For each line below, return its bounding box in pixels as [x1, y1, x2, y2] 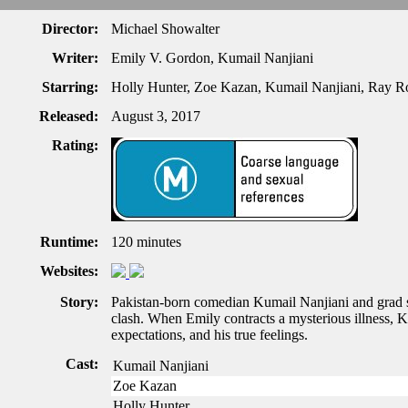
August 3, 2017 [111, 108, 200, 124]
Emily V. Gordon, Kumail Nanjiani [111, 50, 313, 66]
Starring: [42, 79, 98, 95]
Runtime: [40, 234, 98, 250]
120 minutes [111, 234, 181, 250]
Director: [42, 21, 98, 36]
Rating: [52, 138, 98, 153]
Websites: [40, 263, 98, 279]
